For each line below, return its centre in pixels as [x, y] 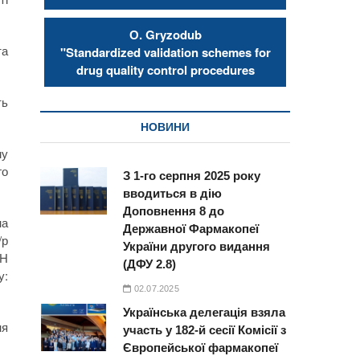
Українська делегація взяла [205, 312]
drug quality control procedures [165, 70]
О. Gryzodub [165, 34]
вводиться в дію [173, 193]
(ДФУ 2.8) [150, 264]
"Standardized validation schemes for [165, 52]
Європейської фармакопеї [201, 347]
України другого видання [197, 246]
